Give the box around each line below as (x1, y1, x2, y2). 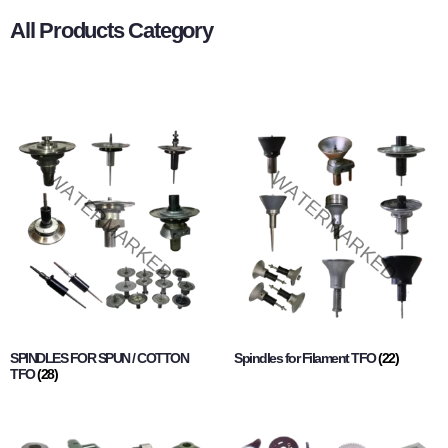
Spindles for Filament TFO (234, 350, 378, 367)
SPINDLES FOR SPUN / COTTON (10, 350, 188, 367)
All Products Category (10, 18, 213, 44)
